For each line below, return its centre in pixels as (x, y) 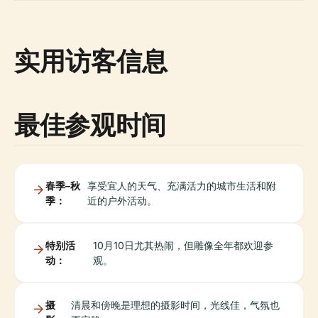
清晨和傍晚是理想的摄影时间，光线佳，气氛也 (176, 305)
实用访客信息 (91, 60)
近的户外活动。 (122, 200)
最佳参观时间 (90, 124)
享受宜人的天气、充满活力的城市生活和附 (182, 185)
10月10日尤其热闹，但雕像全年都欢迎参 (183, 245)
